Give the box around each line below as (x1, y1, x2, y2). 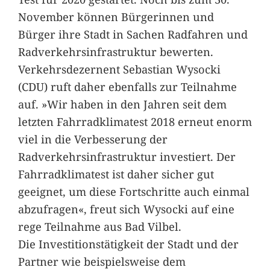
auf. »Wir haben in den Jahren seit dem (17, 96, 227, 111)
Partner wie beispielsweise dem (17, 253, 186, 269)
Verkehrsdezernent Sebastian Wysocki (17, 61, 221, 77)
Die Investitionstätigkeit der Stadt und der (17, 236, 239, 251)
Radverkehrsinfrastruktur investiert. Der (17, 148, 236, 164)
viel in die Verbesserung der (17, 131, 168, 146)
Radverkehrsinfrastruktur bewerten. (17, 43, 213, 59)
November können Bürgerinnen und (17, 8, 214, 24)
